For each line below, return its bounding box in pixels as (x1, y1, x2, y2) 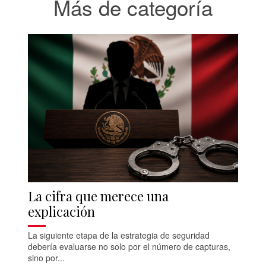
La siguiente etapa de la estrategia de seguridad (28, 229, 210, 242)
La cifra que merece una (28, 187, 169, 205)
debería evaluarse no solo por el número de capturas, (28, 240, 231, 253)
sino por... (28, 252, 65, 264)
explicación (28, 202, 96, 221)
